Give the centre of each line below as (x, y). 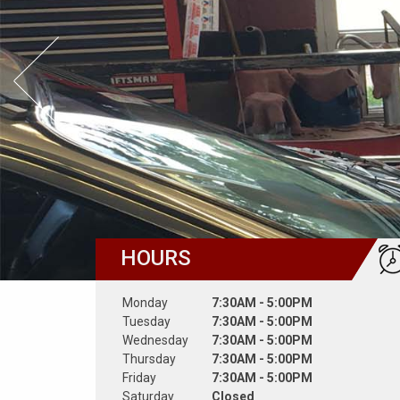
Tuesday (146, 321)
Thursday (149, 359)
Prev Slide (94, 48)
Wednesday (155, 340)
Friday (139, 378)
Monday (145, 303)
